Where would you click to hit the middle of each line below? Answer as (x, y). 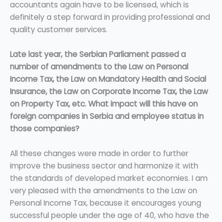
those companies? (45, 128)
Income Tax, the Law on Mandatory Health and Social (108, 79)
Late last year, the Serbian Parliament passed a (98, 54)
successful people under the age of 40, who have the (110, 215)
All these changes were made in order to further (99, 153)
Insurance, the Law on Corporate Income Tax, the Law (109, 91)
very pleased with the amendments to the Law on (104, 190)
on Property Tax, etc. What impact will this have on (104, 104)
